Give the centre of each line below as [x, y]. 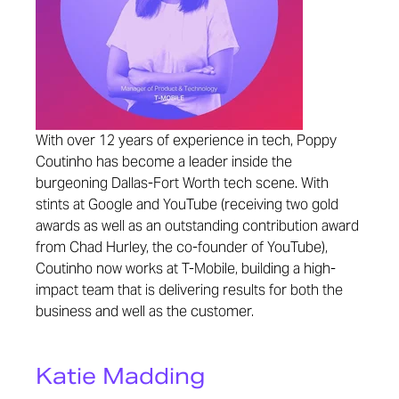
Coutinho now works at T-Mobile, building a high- [186, 269]
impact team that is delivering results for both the [189, 290]
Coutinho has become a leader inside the [164, 162]
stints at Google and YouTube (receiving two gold [187, 204]
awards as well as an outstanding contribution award [197, 226]
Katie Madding [120, 376]
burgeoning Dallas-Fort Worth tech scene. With [182, 183]
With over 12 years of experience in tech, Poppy [186, 140]
